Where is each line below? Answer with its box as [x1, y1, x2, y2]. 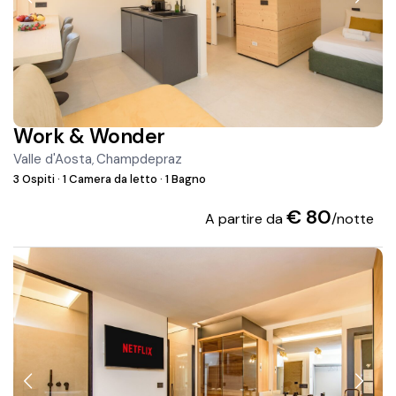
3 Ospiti [13, 171, 58, 187]
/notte [331, 209, 374, 229]
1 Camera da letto [60, 171, 161, 187]
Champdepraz [96, 150, 183, 169]
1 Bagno [163, 171, 207, 187]
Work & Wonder [13, 123, 165, 150]
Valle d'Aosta [13, 150, 93, 169]
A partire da [204, 209, 286, 229]
